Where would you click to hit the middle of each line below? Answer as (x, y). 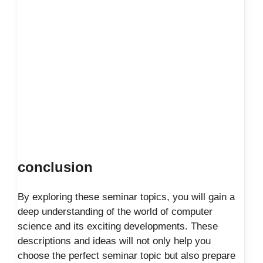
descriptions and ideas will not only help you (114, 241)
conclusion (55, 167)
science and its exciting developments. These (118, 227)
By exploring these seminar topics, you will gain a (126, 197)
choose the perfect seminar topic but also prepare (127, 256)
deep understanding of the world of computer (115, 212)
